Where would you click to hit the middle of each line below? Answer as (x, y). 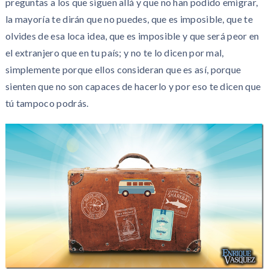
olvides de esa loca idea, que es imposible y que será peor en (132, 36)
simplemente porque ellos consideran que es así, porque (123, 69)
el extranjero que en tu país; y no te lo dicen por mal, (114, 53)
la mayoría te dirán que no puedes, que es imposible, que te (129, 19)
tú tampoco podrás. (47, 103)
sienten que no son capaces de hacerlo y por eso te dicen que (133, 86)
